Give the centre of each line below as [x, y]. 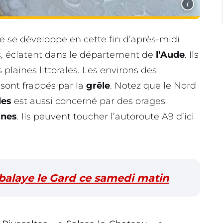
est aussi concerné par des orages [88, 101]
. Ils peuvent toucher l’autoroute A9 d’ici [106, 116]
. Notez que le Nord [153, 85]
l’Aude [170, 55]
